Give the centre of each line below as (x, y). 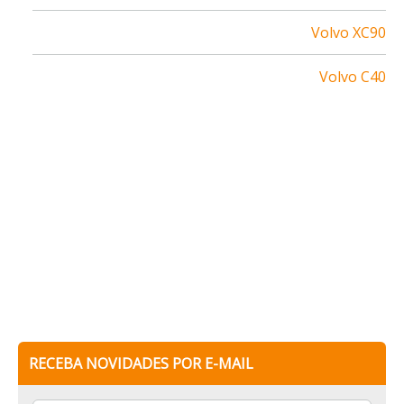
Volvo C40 (353, 76)
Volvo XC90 (349, 32)
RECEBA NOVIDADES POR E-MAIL (141, 363)
